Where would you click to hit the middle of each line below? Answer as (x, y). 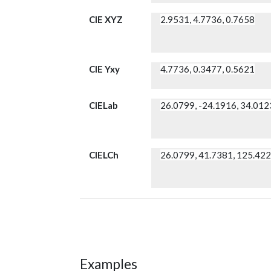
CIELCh (104, 155)
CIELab (103, 106)
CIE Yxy (104, 69)
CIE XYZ (106, 20)
